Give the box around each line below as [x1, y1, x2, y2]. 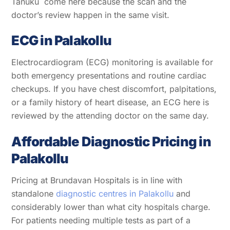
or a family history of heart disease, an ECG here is [11, 97, 209, 108]
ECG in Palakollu [11, 32, 112, 49]
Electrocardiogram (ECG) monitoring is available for [11, 57, 214, 68]
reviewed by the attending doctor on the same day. [11, 110, 209, 121]
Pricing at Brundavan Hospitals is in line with [11, 175, 183, 185]
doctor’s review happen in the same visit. [11, 9, 170, 20]
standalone [11, 188, 56, 199]
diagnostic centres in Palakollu [56, 188, 174, 199]
